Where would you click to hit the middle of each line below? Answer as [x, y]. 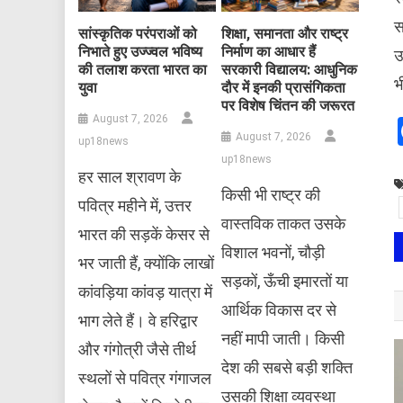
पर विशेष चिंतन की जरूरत [287, 106]
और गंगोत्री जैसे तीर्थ [138, 350]
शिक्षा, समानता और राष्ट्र [284, 34]
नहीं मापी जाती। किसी [282, 339]
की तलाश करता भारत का [143, 70]
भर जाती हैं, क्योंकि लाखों [147, 264]
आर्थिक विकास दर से [278, 310]
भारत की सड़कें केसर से [144, 235]
